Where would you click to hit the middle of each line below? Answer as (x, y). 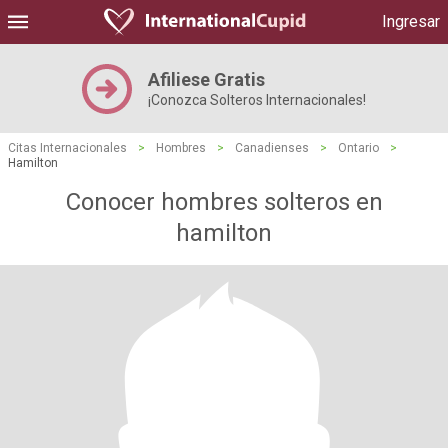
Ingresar (411, 21)
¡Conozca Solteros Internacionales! (257, 100)
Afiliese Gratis (206, 79)
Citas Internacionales (67, 148)
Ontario (358, 148)
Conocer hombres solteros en (224, 202)
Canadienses (272, 148)
